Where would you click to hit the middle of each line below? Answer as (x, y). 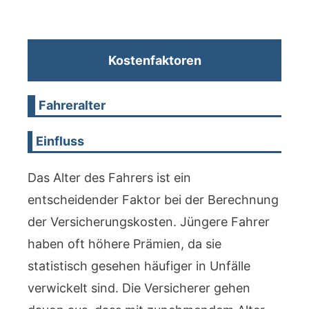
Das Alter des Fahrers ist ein (109, 178)
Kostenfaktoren (154, 60)
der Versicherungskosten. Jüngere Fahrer (149, 222)
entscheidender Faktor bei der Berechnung (153, 200)
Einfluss (60, 141)
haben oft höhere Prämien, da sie (124, 244)
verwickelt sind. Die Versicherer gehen (139, 288)
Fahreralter (72, 105)
